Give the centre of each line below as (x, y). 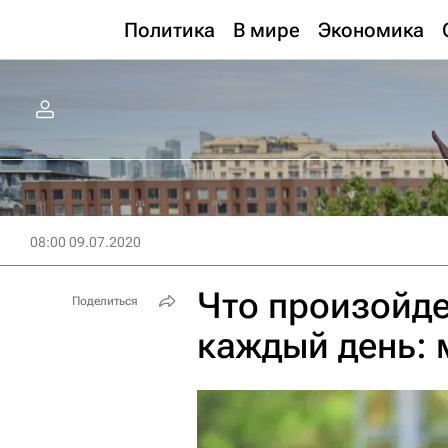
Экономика (371, 30)
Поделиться (105, 301)
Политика (169, 30)
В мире (266, 30)
